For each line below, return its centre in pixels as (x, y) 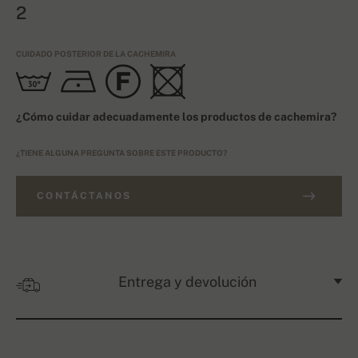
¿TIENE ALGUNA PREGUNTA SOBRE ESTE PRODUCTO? (121, 153)
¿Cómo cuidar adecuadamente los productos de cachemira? (176, 117)
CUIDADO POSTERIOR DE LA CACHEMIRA (96, 54)
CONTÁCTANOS (84, 196)
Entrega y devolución (187, 282)
